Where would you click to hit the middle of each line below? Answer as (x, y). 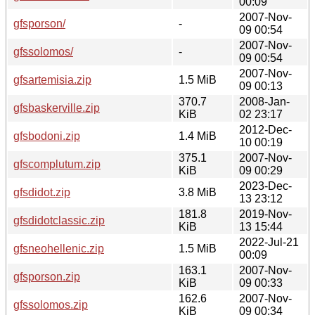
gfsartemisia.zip (52, 79)
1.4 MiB (198, 136)
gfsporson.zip (47, 276)
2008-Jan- (264, 101)
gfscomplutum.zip (57, 164)
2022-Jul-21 (269, 242)
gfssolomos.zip (51, 304)
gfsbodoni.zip (47, 136)
